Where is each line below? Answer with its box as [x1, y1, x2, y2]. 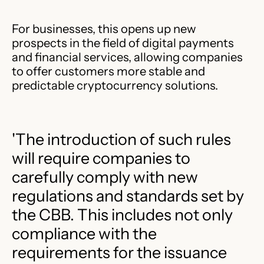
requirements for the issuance [12, 242, 227, 262]
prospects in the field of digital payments [12, 35, 234, 50]
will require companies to [12, 148, 190, 168]
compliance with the [12, 223, 157, 243]
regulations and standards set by [12, 186, 244, 206]
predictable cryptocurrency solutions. [12, 77, 218, 93]
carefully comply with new [12, 167, 198, 187]
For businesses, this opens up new [12, 21, 196, 36]
